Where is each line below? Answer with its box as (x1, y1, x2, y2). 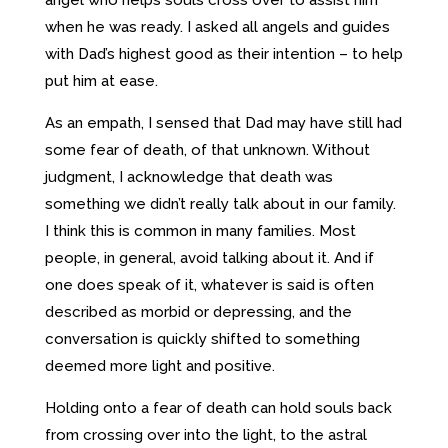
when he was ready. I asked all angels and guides (44, 17, 390, 36)
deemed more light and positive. (44, 356, 275, 375)
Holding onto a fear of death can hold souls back (44, 398, 392, 417)
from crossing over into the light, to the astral (44, 425, 367, 444)
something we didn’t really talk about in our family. (44, 194, 396, 213)
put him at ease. (44, 71, 158, 90)
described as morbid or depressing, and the (44, 302, 352, 321)
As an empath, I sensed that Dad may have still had (44, 113, 402, 132)
